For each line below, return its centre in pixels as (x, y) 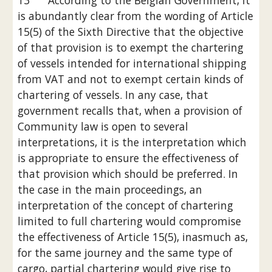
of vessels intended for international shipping (132, 63)
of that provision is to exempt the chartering (131, 47)
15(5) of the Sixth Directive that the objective (131, 32)
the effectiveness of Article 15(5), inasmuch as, (133, 237)
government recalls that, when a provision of (130, 110)
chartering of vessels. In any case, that (113, 95)
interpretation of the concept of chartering (126, 205)
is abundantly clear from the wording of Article (136, 16)
